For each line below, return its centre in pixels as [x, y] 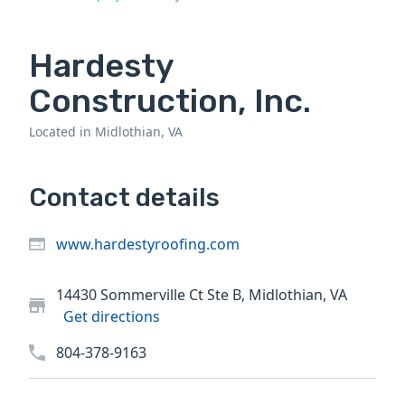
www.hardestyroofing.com [148, 245]
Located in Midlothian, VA [106, 132]
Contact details [124, 198]
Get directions [112, 317]
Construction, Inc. [170, 101]
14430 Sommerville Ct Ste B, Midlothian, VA [202, 295]
